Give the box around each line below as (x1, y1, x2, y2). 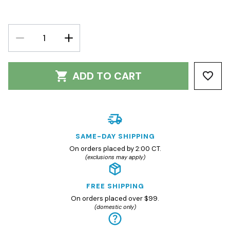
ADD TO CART (72, 69, 142, 83)
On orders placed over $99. (71, 194, 159, 203)
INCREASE (62, 30, 98, 40)
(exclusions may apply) (85, 153, 145, 161)
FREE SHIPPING (86, 181, 144, 190)
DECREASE (13, 30, 50, 40)
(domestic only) (94, 203, 136, 210)
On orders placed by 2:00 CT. (69, 144, 161, 153)
